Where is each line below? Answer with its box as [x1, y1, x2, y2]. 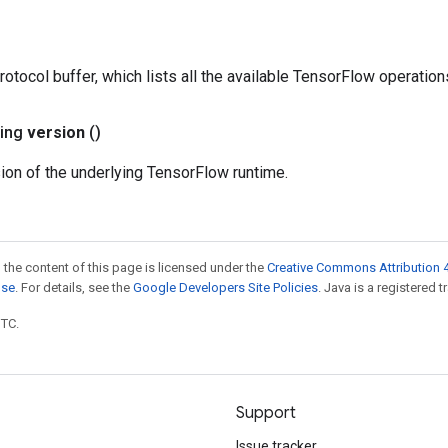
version [27, 123, 85, 142]
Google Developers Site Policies [133, 280, 318, 295]
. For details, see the [15, 280, 133, 295]
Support [236, 403, 296, 423]
